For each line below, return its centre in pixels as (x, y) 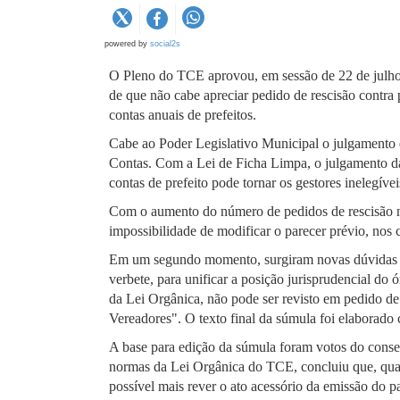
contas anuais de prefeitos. (183, 115)
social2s (165, 44)
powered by (127, 44)
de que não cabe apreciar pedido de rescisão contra (253, 95)
